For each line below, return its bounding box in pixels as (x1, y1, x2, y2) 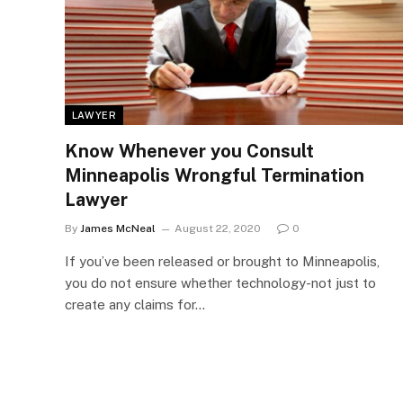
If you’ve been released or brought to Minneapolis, (65, 253, 380, 269)
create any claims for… (65, 296, 205, 312)
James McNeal (80, 221, 156, 235)
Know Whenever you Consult (65, 139, 314, 162)
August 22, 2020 (175, 221, 261, 235)
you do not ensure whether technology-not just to (65, 274, 376, 291)
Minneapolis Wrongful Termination (65, 164, 364, 186)
